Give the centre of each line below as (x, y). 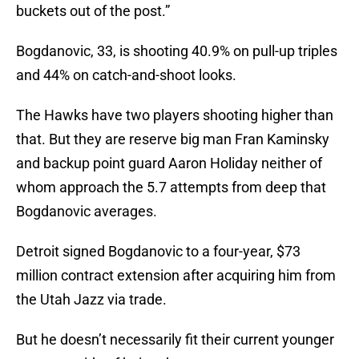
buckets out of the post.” (93, 11)
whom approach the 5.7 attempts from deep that (171, 188)
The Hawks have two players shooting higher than (175, 115)
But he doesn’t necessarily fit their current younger (175, 340)
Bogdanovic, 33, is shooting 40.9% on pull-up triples (177, 51)
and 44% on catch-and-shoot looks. (126, 75)
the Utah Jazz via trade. (91, 300)
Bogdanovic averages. (87, 212)
